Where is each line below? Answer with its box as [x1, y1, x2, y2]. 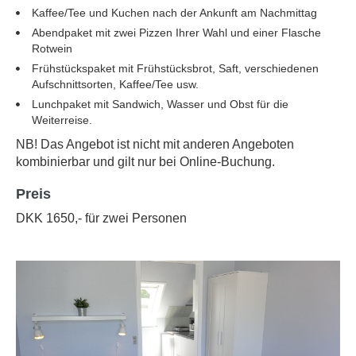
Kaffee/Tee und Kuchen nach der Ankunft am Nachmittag [32, 6, 317, 20]
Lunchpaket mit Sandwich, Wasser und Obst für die [32, 98, 288, 111]
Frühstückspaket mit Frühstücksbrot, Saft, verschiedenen [32, 62, 319, 75]
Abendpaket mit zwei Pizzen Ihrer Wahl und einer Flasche [32, 26, 321, 40]
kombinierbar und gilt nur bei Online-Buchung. [16, 155, 275, 169]
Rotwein [32, 42, 72, 56]
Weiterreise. [32, 114, 92, 127]
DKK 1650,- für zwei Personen [16, 211, 187, 226]
